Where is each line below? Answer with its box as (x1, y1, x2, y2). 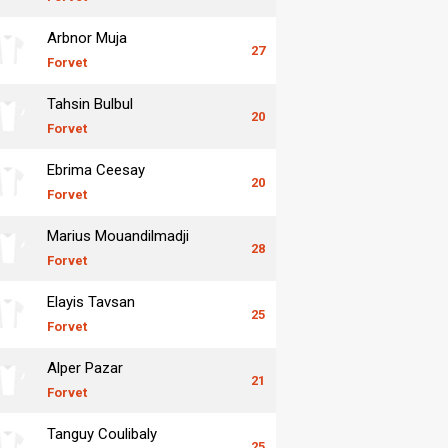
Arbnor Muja (47, 28, 127, 47)
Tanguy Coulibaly (47, 424, 157, 443)
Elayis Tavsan (47, 292, 135, 311)
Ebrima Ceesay (47, 160, 145, 179)
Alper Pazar (47, 358, 123, 377)
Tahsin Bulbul (47, 94, 133, 113)
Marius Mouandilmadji (47, 226, 189, 245)
